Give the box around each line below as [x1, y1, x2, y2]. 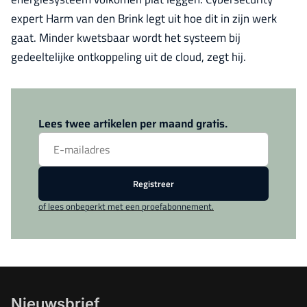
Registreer [133, 176, 174, 191]
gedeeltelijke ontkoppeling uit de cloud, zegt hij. [11, 48, 246, 66]
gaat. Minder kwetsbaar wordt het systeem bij [11, 29, 241, 47]
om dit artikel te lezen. [121, 98, 209, 112]
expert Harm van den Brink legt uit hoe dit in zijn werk [11, 10, 277, 27]
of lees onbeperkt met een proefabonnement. [38, 199, 214, 213]
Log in [98, 98, 121, 112]
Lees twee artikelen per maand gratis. [38, 115, 228, 132]
